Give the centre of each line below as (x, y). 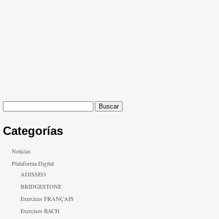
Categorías (33, 131)
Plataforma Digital (33, 163)
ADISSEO (33, 174)
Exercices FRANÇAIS (47, 198)
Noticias (21, 151)
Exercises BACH (40, 211)
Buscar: (11, 105)
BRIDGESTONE (41, 186)
